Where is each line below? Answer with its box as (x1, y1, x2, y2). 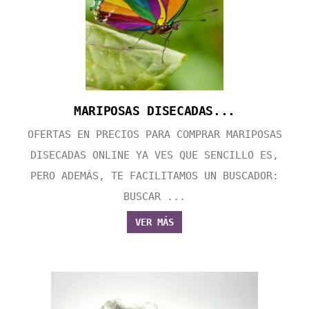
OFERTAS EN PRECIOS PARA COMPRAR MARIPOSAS (27, 128, 282, 141)
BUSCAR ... (123, 190, 186, 203)
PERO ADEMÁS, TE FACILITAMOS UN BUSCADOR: (30, 170, 279, 183)
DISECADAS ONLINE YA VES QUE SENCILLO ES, (30, 149, 279, 162)
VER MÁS (135, 217, 174, 228)
